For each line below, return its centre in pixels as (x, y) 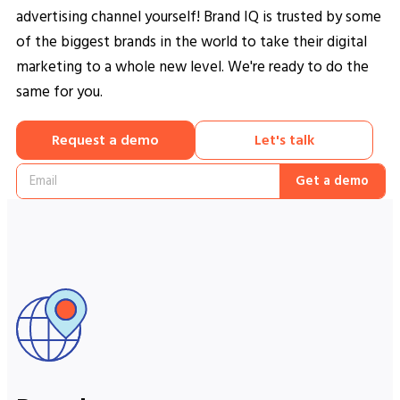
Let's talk (284, 141)
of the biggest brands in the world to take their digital (192, 42)
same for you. (59, 92)
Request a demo (105, 141)
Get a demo (332, 181)
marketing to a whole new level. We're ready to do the (192, 67)
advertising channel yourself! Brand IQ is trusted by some (199, 17)
